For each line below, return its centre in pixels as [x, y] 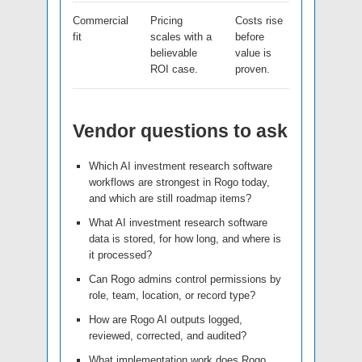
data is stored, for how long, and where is [185, 239]
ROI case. [174, 69]
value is [253, 53]
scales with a [181, 37]
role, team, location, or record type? [172, 296]
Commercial [101, 21]
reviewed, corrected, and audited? [168, 336]
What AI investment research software [178, 223]
